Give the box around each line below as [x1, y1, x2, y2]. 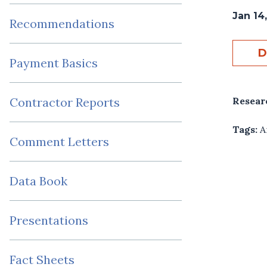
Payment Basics [10, 55, 98, 71]
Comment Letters [10, 134, 109, 150]
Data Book [10, 173, 67, 189]
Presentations [10, 213, 88, 228]
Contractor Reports [10, 95, 120, 110]
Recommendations [10, 16, 114, 32]
